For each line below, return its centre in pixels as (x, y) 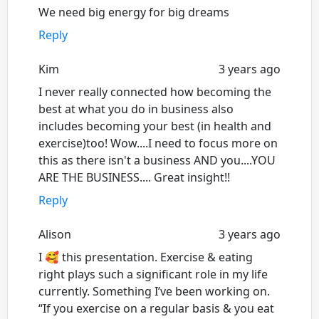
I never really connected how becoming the (155, 91)
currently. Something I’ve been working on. (154, 291)
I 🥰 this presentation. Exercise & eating (146, 257)
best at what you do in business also (136, 109)
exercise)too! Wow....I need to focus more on (158, 143)
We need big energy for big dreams (134, 12)
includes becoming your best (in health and (155, 126)
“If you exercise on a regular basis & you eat (156, 308)
